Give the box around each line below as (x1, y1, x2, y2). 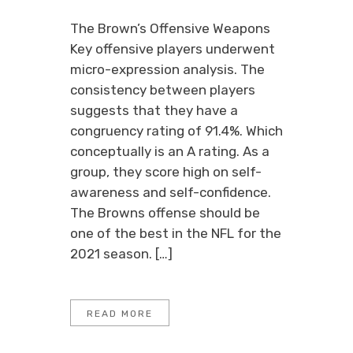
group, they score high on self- (70, 164, 262, 180)
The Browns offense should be (70, 205, 260, 221)
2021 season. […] (70, 246, 173, 262)
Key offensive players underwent (70, 41, 275, 57)
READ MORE (87, 308, 153, 319)
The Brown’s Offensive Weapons (70, 20, 270, 36)
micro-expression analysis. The (70, 61, 265, 77)
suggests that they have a (70, 102, 238, 118)
